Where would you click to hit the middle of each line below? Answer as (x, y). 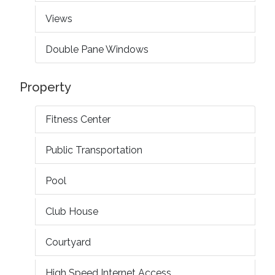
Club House (72, 211)
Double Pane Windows (97, 49)
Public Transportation (94, 150)
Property (45, 87)
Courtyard (68, 242)
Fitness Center (78, 119)
